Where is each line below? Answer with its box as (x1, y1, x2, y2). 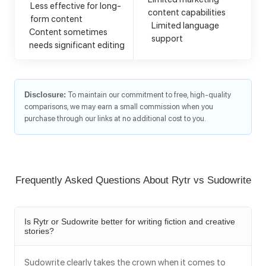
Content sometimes (28, 27, 107, 38)
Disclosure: (24, 90, 66, 100)
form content (30, 14, 83, 25)
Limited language (151, 20, 220, 31)
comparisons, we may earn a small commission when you (24, 102, 213, 112)
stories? (24, 226, 54, 236)
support (151, 33, 183, 45)
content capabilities (148, 7, 226, 18)
